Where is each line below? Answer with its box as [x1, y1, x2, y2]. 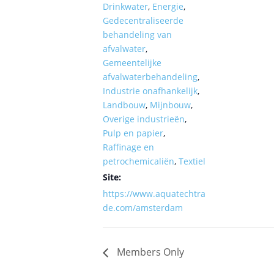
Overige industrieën [103, 113, 185, 125]
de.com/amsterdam [103, 201, 183, 213]
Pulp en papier [103, 127, 163, 139]
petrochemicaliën [103, 155, 174, 167]
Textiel [179, 155, 206, 167]
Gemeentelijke [103, 56, 161, 68]
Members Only [114, 245, 184, 259]
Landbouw [103, 98, 146, 111]
